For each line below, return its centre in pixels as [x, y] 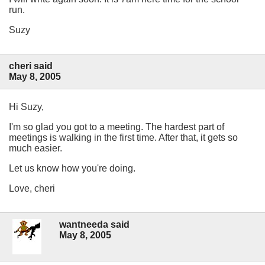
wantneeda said [94, 225]
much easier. [35, 148]
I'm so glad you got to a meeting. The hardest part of [117, 127]
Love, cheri [32, 188]
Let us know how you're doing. [72, 168]
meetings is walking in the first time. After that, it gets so [123, 137]
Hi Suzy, [26, 106]
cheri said [31, 66]
